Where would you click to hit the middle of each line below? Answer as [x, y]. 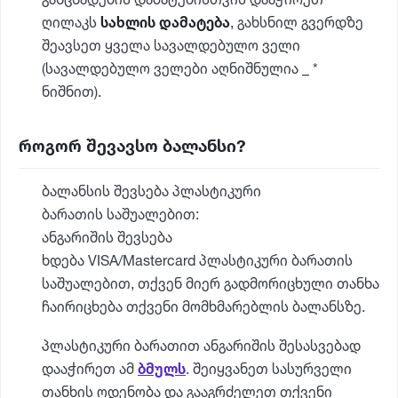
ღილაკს [71, 24]
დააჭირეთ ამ [90, 370]
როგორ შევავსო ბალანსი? [132, 147]
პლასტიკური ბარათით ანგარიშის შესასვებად [201, 347]
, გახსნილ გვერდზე [297, 24]
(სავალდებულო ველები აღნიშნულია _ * [180, 70]
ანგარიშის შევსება [107, 239]
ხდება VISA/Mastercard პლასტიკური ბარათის [197, 262]
